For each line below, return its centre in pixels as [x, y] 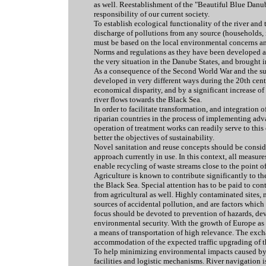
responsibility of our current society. [152, 14]
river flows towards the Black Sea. [148, 99]
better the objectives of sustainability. [154, 137]
